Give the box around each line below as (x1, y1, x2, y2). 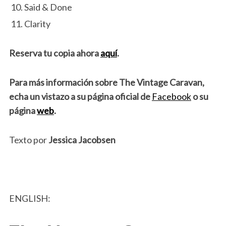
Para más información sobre (9, 77, 119, 88)
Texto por (9, 134, 48, 146)
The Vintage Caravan (119, 77, 202, 88)
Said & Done (24, 2, 72, 13)
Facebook (151, 91, 191, 102)
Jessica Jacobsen (48, 134, 116, 146)
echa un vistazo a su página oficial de (9, 91, 152, 102)
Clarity (24, 18, 50, 30)
